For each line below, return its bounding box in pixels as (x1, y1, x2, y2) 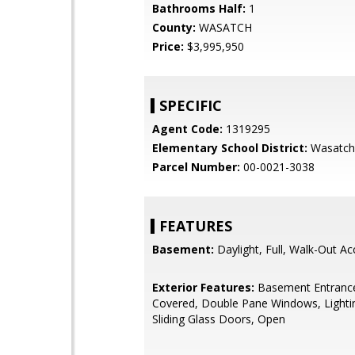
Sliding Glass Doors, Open (152, 311, 285, 326)
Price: (152, 39, 184, 54)
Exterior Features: (152, 280, 254, 295)
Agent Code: (152, 121, 223, 136)
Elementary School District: (152, 140, 307, 155)
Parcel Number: (152, 159, 240, 174)
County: (152, 20, 196, 35)
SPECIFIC (159, 96, 222, 115)
